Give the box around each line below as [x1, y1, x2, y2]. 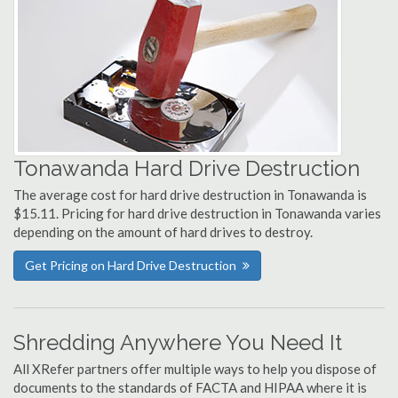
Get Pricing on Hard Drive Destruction [25, 258, 236, 273]
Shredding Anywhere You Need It [13, 330, 342, 355]
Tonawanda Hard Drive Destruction [13, 155, 360, 181]
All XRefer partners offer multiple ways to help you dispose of [13, 361, 377, 377]
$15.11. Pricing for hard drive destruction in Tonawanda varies [13, 205, 381, 221]
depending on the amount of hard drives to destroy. [13, 224, 313, 240]
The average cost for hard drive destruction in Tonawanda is [13, 187, 367, 203]
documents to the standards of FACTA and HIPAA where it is [13, 379, 367, 395]
